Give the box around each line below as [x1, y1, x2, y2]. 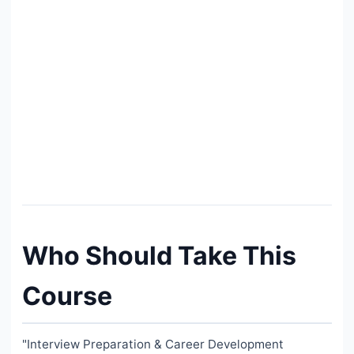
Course [22, 281, 112, 312]
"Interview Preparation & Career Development [22, 337, 284, 352]
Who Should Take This [22, 240, 296, 272]
